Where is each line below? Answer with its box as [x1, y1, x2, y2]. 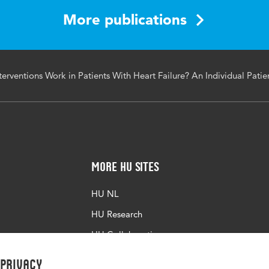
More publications [63, 11, 187, 28]
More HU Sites [91, 159, 159, 174]
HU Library [91, 249, 134, 261]
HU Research [91, 208, 142, 220]
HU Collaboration [91, 229, 163, 240]
